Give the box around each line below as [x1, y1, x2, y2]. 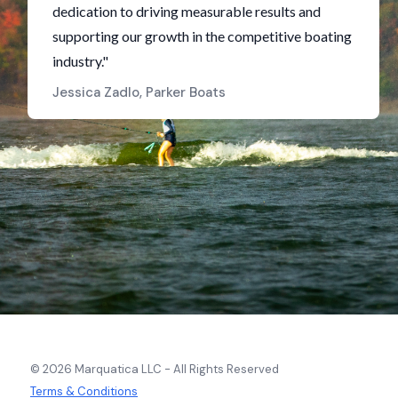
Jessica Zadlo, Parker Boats [52, 83, 226, 101]
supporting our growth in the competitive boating [52, 27, 352, 44]
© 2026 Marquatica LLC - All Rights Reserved [30, 361, 279, 377]
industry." [52, 52, 108, 69]
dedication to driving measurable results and [52, 2, 321, 20]
